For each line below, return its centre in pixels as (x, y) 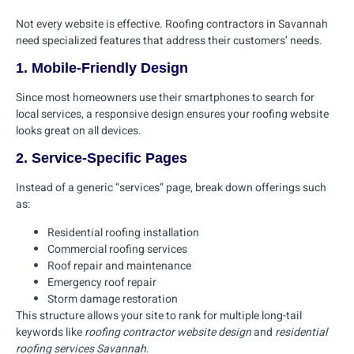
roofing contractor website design (168, 332)
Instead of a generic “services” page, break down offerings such (171, 188)
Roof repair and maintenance (119, 265)
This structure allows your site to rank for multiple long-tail (159, 315)
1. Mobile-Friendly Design (102, 68)
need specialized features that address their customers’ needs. (169, 40)
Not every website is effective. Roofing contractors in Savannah (172, 24)
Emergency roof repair (102, 282)
